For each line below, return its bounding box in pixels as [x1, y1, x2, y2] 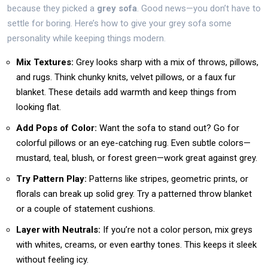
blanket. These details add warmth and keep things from [16, 87, 236, 98]
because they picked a [7, 3, 97, 14]
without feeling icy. [16, 254, 89, 265]
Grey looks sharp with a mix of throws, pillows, [74, 57, 258, 68]
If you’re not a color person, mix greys [100, 224, 252, 235]
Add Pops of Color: [16, 123, 97, 133]
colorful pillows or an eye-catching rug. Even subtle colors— [16, 138, 251, 148]
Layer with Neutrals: [16, 224, 100, 235]
